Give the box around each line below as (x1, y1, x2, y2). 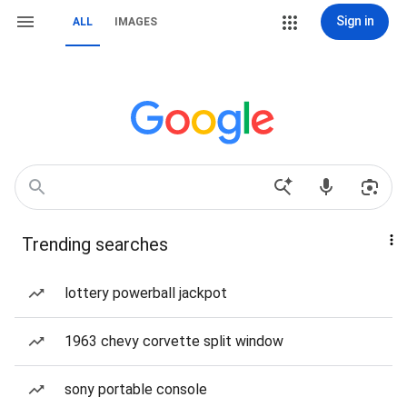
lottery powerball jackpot (65, 284, 227, 302)
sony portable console (65, 381, 207, 398)
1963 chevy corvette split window (65, 333, 283, 350)
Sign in (335, 14, 374, 28)
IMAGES (114, 15, 157, 28)
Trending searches (22, 233, 168, 255)
